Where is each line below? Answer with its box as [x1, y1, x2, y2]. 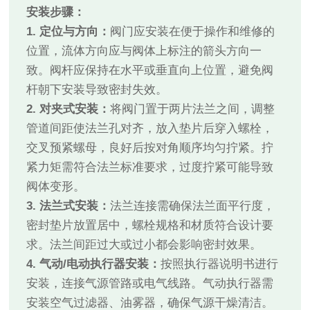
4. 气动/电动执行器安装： [26, 257, 161, 271]
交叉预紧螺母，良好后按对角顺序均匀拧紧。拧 [26, 141, 274, 155]
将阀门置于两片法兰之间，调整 [110, 102, 275, 116]
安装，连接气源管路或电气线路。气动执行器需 [26, 277, 274, 291]
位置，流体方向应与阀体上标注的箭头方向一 [26, 44, 262, 58]
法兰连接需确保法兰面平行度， [110, 199, 275, 213]
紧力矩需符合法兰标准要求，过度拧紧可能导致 [26, 161, 274, 174]
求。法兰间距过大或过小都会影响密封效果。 [26, 238, 262, 252]
